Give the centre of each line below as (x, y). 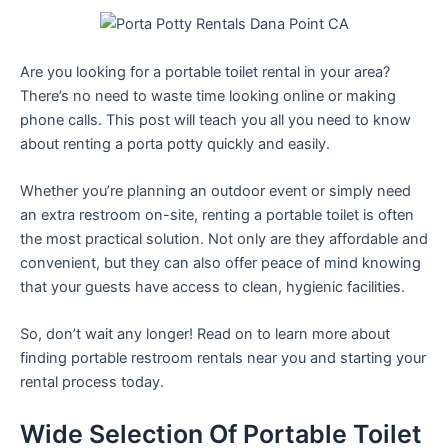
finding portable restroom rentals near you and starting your (223, 358)
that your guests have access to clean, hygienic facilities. (212, 286)
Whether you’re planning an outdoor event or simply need (215, 190)
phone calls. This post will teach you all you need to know (215, 119)
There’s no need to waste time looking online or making (208, 95)
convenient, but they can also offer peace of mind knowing (220, 262)
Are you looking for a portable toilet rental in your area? (205, 71)
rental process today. (92, 382)
